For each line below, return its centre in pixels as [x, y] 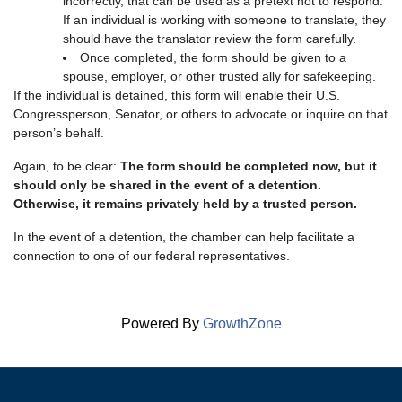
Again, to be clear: [67, 166]
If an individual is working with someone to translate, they [224, 20]
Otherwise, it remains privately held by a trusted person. [185, 204]
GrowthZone [242, 324]
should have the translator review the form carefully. [210, 39]
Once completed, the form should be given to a [213, 58]
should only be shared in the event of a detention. [167, 185]
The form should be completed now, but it [249, 166]
